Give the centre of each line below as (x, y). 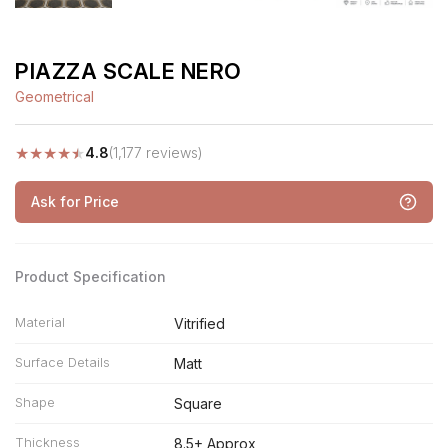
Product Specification (90, 276)
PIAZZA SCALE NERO (128, 71)
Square (197, 403)
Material (40, 322)
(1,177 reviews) (156, 152)
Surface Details (62, 362)
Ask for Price (75, 201)
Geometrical (54, 96)
